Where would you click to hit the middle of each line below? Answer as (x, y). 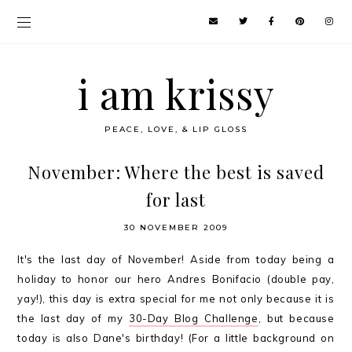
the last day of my (73, 318)
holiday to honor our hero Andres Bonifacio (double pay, (176, 279)
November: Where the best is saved (176, 172)
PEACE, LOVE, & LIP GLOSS (176, 129)
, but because (296, 318)
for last (176, 200)
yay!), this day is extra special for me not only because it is (176, 299)
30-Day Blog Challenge (194, 318)
